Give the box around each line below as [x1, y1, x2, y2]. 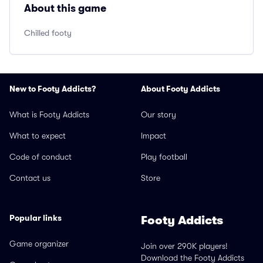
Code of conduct [9, 152, 72, 161]
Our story [141, 110, 176, 119]
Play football [141, 152, 187, 161]
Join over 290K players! [141, 241, 228, 251]
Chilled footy [24, 28, 72, 38]
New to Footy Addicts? [9, 83, 96, 95]
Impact [141, 131, 166, 140]
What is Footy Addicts [9, 110, 89, 119]
